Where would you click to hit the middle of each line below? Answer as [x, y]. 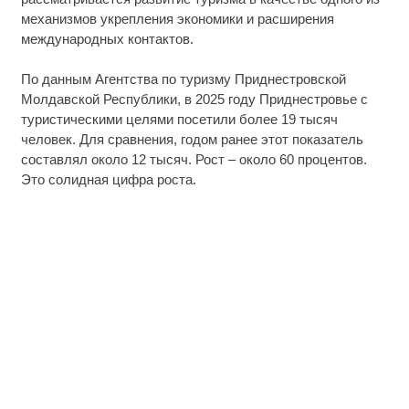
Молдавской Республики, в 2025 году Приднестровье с [194, 100]
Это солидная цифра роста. [108, 180]
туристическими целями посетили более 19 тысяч [179, 120]
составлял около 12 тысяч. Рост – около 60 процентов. [194, 160]
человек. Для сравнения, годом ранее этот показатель [192, 140]
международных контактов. [107, 38]
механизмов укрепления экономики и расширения [177, 18]
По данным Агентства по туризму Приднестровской [183, 79]
